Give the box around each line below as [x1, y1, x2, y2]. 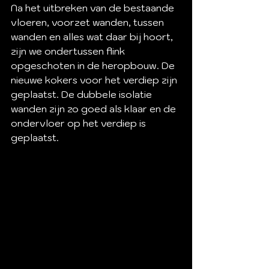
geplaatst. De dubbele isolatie [11, 88, 154, 100]
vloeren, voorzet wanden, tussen [11, 16, 166, 28]
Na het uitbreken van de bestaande [11, 2, 177, 14]
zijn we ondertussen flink [11, 45, 127, 57]
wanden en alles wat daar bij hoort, [11, 31, 175, 43]
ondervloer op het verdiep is [11, 117, 148, 129]
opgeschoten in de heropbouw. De [11, 59, 177, 71]
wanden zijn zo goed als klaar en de [11, 103, 178, 115]
